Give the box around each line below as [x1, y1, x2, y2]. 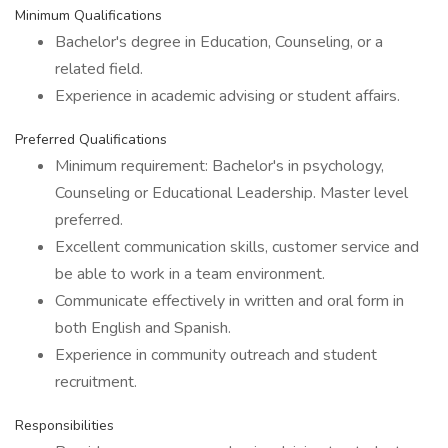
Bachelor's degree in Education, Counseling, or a [55, 31, 383, 53]
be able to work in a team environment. [55, 263, 325, 285]
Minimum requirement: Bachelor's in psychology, [55, 155, 384, 177]
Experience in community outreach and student [55, 344, 377, 366]
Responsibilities [15, 416, 114, 435]
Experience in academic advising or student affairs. [55, 85, 400, 107]
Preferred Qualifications [15, 130, 167, 149]
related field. [55, 58, 143, 80]
